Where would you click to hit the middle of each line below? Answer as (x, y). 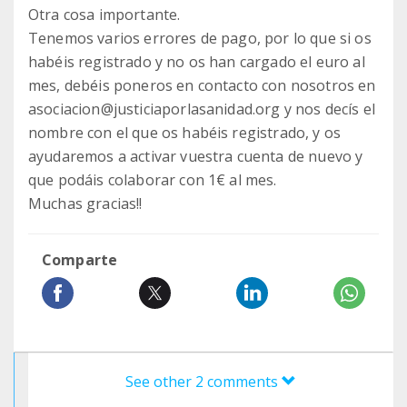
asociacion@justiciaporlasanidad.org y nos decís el (202, 109)
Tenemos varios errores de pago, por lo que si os (200, 38)
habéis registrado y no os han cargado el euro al (197, 62)
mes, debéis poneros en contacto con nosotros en (202, 85)
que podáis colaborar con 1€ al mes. (153, 180)
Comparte (80, 260)
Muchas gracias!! (85, 203)
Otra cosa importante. (104, 15)
